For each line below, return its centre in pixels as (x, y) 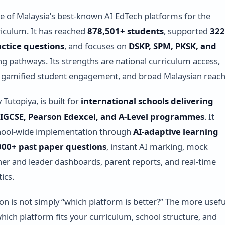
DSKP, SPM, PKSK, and (172, 46)
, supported (187, 31)
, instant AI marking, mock (157, 146)
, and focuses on (96, 46)
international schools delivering (147, 101)
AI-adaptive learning (176, 131)
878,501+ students (125, 31)
